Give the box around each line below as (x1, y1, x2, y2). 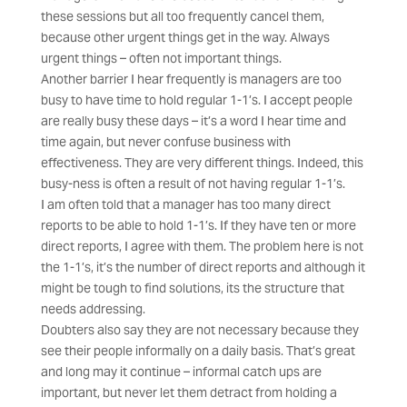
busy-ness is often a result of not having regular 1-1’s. (40, 175, 345, 192)
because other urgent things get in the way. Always (40, 29, 330, 45)
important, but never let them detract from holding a (40, 384, 337, 401)
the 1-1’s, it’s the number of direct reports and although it (40, 259, 365, 275)
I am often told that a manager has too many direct (40, 196, 331, 213)
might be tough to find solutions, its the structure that (40, 280, 344, 296)
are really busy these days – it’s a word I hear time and (40, 113, 346, 129)
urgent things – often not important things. (40, 50, 282, 66)
